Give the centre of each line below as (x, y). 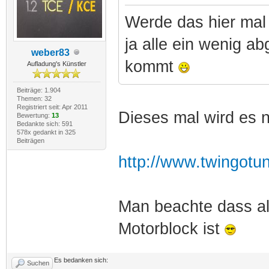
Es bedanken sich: (81, 260)
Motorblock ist (171, 228)
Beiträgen (30, 140)
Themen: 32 (34, 98)
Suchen (38, 263)
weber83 (51, 52)
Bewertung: (34, 115)
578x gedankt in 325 (46, 132)
